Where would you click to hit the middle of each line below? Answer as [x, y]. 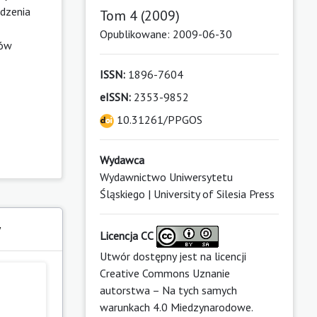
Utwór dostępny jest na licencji [173, 256]
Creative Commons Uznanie [165, 273]
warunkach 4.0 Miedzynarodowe [175, 307]
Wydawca [122, 160]
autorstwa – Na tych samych [168, 290]
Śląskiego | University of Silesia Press [187, 194]
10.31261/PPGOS [158, 119]
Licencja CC [126, 235]
